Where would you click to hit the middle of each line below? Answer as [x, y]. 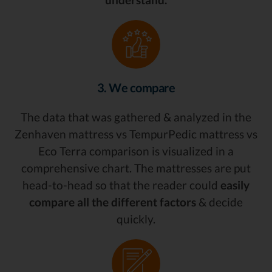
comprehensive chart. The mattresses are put [136, 168]
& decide [219, 202]
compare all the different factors [113, 202]
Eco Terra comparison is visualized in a [136, 151]
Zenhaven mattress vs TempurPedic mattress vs [136, 134]
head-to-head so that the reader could [121, 185]
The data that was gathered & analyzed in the [136, 117]
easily [235, 185]
